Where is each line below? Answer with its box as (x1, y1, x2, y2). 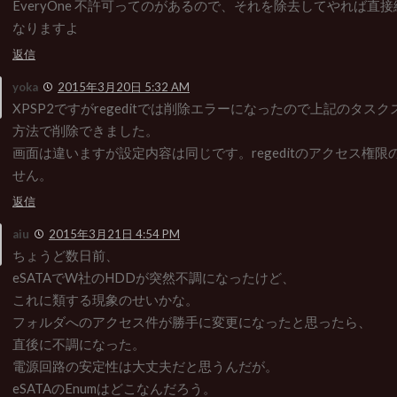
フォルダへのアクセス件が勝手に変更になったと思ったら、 (12, 313, 371, 330)
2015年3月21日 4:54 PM (49, 226, 180, 241)
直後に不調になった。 (12, 335, 145, 352)
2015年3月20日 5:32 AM (58, 79, 190, 94)
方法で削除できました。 (12, 121, 159, 138)
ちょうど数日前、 (12, 246, 119, 263)
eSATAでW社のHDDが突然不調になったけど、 (12, 269, 295, 285)
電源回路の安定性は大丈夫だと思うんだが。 (12, 357, 278, 374)
